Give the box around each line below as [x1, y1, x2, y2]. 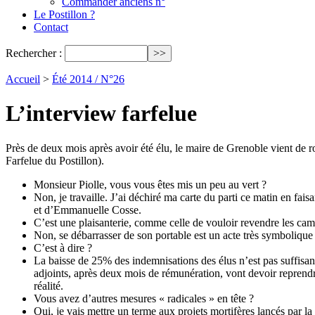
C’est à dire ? [34, 241, 92, 254]
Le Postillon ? [34, 8, 95, 20]
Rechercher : [6, 47, 62, 59]
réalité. [34, 279, 63, 292]
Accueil [6, 73, 40, 85]
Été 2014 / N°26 [52, 73, 124, 85]
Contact [34, 21, 68, 33]
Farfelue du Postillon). [6, 154, 104, 167]
